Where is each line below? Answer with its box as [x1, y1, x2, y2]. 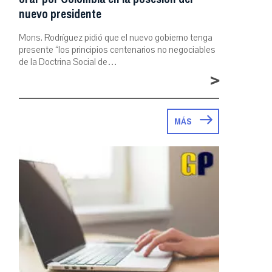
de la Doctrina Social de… [19, 55, 117, 68]
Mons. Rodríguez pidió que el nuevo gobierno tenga [19, 31, 212, 44]
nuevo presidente [19, 3, 101, 25]
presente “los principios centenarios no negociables [19, 43, 216, 56]
